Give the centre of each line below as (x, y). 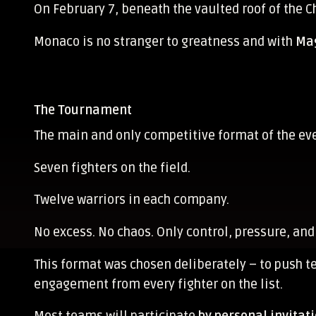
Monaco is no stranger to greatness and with (165, 41)
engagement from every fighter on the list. (158, 284)
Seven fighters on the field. (112, 168)
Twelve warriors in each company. (132, 200)
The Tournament (83, 110)
